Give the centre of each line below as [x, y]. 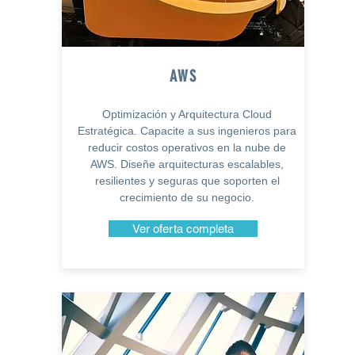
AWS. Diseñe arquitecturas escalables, [187, 164]
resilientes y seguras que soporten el [187, 181]
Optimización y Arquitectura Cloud [187, 114]
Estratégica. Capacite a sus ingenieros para [187, 131]
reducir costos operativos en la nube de [187, 147]
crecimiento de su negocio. [187, 197]
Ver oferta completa [183, 229]
